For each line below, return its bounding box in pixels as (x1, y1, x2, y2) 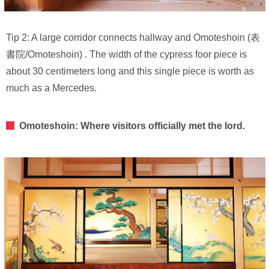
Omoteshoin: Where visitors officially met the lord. (19, 121, 245, 131)
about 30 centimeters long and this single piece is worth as (6, 66, 254, 77)
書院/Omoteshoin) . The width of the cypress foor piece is (6, 49, 247, 60)
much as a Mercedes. (6, 83, 97, 94)
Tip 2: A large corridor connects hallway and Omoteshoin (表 (6, 32, 260, 43)
